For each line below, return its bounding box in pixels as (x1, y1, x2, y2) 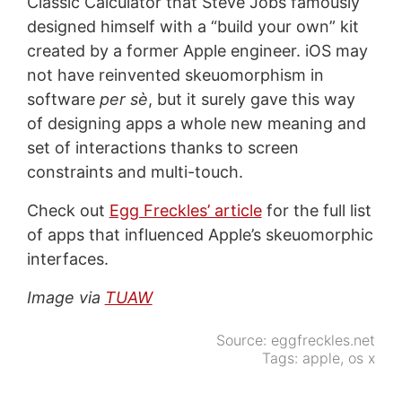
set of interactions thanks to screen (26, 137, 299, 157)
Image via (26, 287, 105, 307)
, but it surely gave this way (147, 89, 355, 109)
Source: (216, 330, 272, 349)
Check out (26, 200, 109, 220)
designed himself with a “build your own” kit (26, 16, 359, 36)
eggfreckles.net (271, 330, 376, 349)
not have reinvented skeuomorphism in (26, 65, 324, 84)
